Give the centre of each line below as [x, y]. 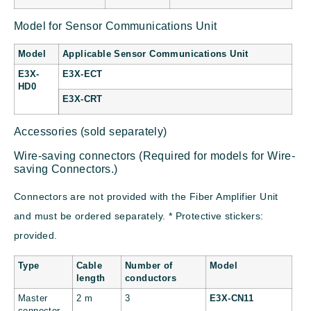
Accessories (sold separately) [91, 132]
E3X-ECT [83, 75]
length [91, 278]
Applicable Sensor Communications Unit [155, 54]
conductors [151, 278]
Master [33, 298]
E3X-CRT [83, 100]
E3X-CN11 [232, 298]
